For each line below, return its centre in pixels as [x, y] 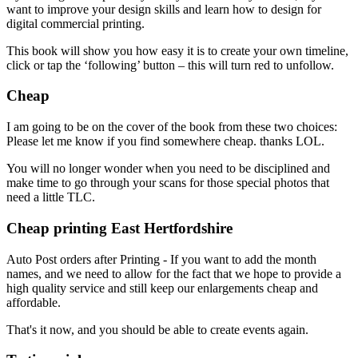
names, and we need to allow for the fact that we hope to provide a [174, 273]
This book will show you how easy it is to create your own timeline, [177, 50]
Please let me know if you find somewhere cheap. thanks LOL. [165, 141]
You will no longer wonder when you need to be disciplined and [168, 169]
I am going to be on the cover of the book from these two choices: [172, 127]
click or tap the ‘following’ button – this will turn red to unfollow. [170, 65]
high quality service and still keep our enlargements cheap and [162, 288]
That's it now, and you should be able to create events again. [157, 329]
